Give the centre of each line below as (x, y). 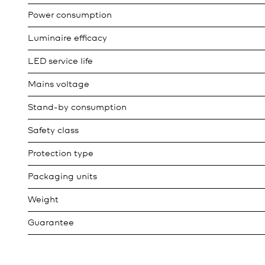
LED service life (60, 62)
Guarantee (51, 223)
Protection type (61, 154)
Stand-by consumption (77, 108)
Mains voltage (59, 85)
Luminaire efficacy (67, 38)
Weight (43, 200)
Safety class (53, 131)
